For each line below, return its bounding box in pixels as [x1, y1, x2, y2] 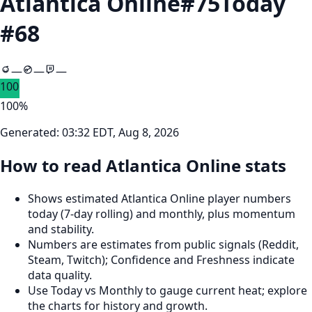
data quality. [28, 267, 92, 283]
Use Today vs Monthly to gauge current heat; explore [28, 282, 307, 298]
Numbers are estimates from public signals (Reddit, [28, 236, 299, 252]
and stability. [28, 221, 94, 237]
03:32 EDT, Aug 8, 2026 [62, 124, 179, 140]
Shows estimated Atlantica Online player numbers [28, 190, 291, 206]
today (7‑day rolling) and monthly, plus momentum [28, 205, 295, 221]
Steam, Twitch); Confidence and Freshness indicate [28, 251, 295, 267]
